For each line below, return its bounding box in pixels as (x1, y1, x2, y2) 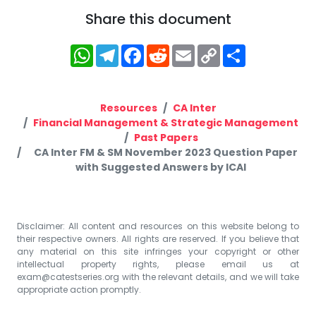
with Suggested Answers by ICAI (75, 159, 246, 174)
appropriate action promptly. (17, 283, 141, 296)
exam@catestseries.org (17, 270, 119, 283)
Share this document (85, 8, 231, 29)
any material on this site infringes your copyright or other (17, 245, 299, 257)
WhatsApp (93, 39, 171, 60)
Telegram (119, 39, 190, 60)
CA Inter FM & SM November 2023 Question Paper (34, 145, 298, 159)
